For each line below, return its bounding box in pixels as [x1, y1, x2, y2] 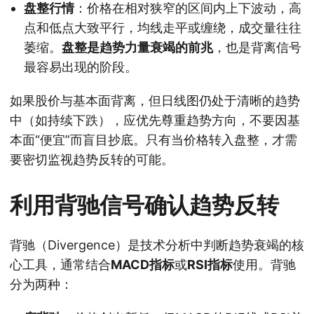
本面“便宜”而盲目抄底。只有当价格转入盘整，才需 [10, 132, 297, 147]
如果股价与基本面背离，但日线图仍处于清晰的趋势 [10, 93, 300, 108]
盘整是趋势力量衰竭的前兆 [62, 39, 213, 55]
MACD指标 [111, 257, 175, 272]
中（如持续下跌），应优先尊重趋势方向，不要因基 [10, 112, 300, 128]
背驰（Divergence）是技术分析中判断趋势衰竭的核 [10, 237, 304, 252]
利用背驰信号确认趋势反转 [10, 191, 279, 219]
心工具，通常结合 [10, 257, 111, 272]
